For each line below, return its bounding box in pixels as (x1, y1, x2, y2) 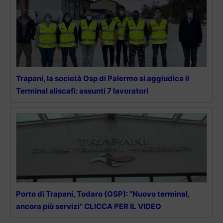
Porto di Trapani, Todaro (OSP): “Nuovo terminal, (16, 189, 190, 199)
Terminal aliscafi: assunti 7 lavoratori (16, 86, 148, 96)
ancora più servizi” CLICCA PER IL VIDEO (16, 201, 161, 211)
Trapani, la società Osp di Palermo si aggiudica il (16, 73, 189, 83)
